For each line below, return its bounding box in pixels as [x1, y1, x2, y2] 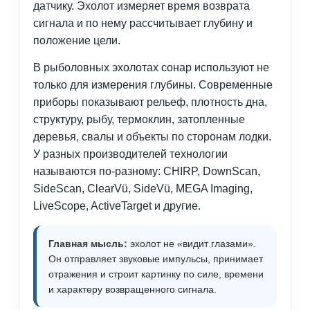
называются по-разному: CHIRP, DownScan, [33, 165, 260, 178]
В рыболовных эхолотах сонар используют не [33, 62, 269, 74]
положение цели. [33, 35, 120, 47]
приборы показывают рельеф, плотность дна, [33, 96, 267, 109]
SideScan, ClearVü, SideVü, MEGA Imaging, [33, 183, 253, 195]
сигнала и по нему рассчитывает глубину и [33, 17, 253, 30]
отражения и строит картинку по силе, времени [48, 268, 264, 280]
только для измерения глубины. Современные [33, 79, 273, 91]
